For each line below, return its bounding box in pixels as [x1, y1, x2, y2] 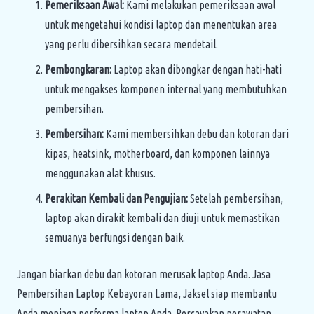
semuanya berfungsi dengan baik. [45, 231, 185, 244]
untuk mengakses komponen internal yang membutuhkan [45, 82, 287, 95]
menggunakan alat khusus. [45, 166, 156, 179]
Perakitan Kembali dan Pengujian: [45, 191, 188, 205]
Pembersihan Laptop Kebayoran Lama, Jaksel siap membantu [17, 287, 277, 300]
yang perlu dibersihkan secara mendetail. [45, 37, 218, 50]
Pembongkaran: [45, 62, 111, 76]
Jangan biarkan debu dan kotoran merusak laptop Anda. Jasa [17, 267, 271, 280]
